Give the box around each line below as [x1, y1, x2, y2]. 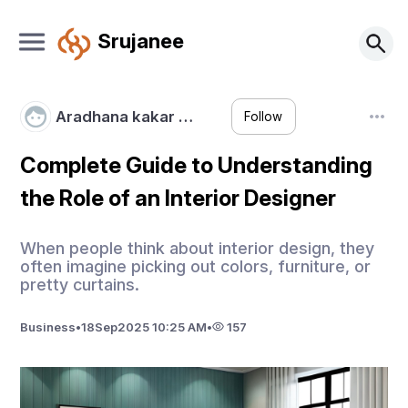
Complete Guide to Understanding [20, 152, 373, 178]
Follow [244, 109, 283, 125]
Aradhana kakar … [55, 107, 193, 126]
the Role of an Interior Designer [20, 185, 337, 211]
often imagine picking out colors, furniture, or [20, 256, 372, 276]
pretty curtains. [20, 274, 140, 294]
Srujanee [97, 27, 184, 53]
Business [20, 319, 76, 334]
